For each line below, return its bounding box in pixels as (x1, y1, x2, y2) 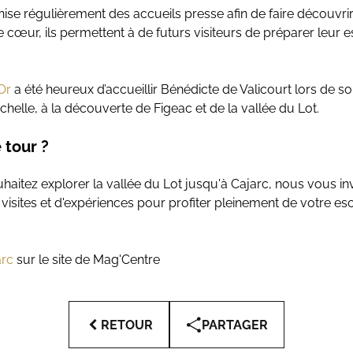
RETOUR (101, 317, 153, 333)
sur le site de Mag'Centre (17, 252, 160, 267)
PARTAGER (202, 317, 268, 333)
